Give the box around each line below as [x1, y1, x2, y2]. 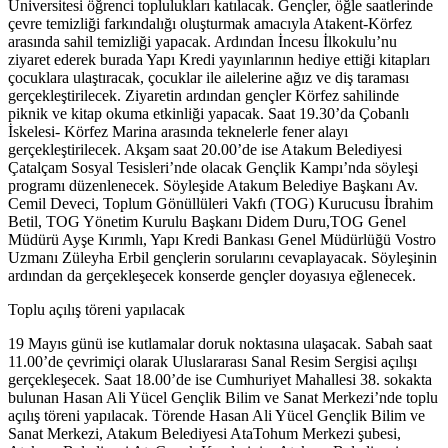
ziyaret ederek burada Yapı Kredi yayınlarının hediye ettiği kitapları [8, 51, 430, 69]
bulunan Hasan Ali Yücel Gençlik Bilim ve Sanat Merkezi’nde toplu [8, 389, 438, 407]
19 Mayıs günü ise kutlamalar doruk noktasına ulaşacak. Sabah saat [8, 335, 432, 353]
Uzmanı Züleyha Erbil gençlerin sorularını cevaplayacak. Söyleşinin [8, 249, 437, 267]
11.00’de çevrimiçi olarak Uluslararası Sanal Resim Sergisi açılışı [8, 353, 417, 371]
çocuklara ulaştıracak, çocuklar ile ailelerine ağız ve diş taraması [8, 69, 409, 87]
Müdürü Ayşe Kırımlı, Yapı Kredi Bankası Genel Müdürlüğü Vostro [8, 231, 436, 249]
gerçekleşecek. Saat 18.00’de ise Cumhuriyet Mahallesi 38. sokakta [8, 371, 432, 389]
